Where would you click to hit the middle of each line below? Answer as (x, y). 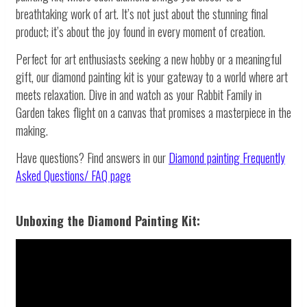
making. (32, 131)
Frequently (264, 158)
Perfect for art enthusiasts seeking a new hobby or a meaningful (149, 59)
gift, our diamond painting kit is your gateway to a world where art (152, 77)
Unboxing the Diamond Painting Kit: (108, 221)
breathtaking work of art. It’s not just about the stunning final (142, 14)
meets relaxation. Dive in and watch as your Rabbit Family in (139, 95)
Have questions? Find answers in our (92, 158)
